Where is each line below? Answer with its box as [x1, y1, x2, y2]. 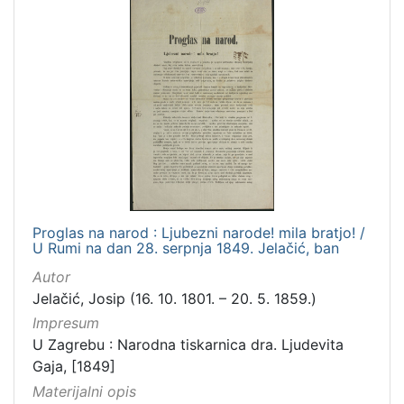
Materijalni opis [32, 381, 136, 400]
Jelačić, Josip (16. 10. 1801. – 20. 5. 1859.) [32, 289, 317, 308]
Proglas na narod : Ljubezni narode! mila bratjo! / [32, 224, 365, 243]
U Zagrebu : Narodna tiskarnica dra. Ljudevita [32, 335, 344, 354]
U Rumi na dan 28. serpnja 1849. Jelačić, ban [32, 239, 339, 258]
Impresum [32, 314, 99, 333]
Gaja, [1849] [32, 357, 115, 376]
